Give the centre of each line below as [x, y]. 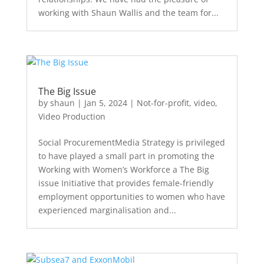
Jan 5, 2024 [105, 103]
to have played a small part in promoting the [126, 156]
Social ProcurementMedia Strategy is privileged [131, 143]
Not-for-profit [163, 103]
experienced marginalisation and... [107, 210]
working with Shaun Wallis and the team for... [128, 12]
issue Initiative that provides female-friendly [126, 183]
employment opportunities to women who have [131, 197]
